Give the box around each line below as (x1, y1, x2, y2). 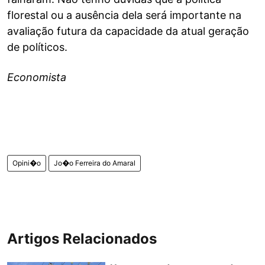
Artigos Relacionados (7, 230, 157, 247)
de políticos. (7, 41, 67, 53)
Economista (7, 71, 66, 83)
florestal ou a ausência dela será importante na (7, 9, 241, 21)
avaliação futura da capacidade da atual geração (7, 25, 249, 37)
